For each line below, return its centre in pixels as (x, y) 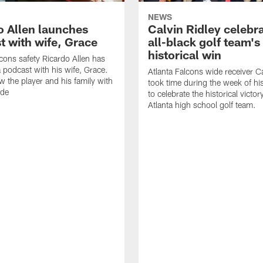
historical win (185, 55)
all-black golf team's (204, 42)
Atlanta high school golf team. (202, 105)
